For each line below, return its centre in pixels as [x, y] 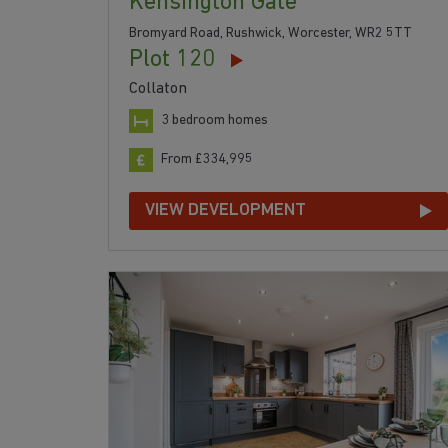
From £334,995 [207, 160]
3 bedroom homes [214, 121]
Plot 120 [172, 60]
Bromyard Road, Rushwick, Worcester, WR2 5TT [270, 34]
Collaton [158, 89]
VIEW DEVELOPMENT [225, 211]
